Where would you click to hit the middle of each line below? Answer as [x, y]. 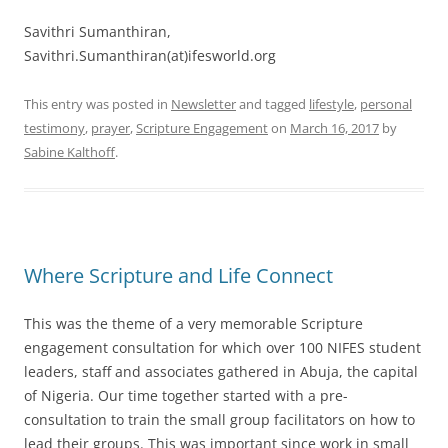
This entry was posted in [97, 103]
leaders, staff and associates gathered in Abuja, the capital [221, 371]
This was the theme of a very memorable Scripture [193, 323]
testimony [54, 127]
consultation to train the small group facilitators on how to [219, 419]
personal [386, 103]
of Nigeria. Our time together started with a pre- [186, 395]
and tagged [272, 103]
